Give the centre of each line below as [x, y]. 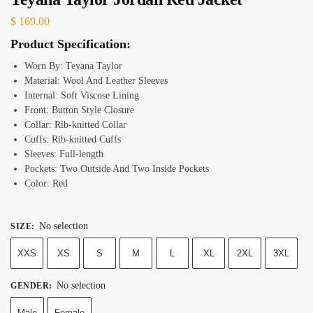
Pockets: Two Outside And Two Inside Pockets [117, 169]
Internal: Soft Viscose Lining [82, 96]
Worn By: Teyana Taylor [73, 66]
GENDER [30, 285]
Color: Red [46, 184]
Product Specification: [71, 44]
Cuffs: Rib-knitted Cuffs [73, 140]
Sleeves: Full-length [64, 154]
